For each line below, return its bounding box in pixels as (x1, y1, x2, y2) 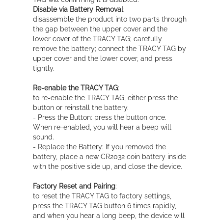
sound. (33, 133, 55, 141)
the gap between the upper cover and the (33, 25, 168, 33)
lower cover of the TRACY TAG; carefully (33, 35, 163, 43)
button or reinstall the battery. (33, 104, 129, 111)
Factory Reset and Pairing (33, 182, 116, 190)
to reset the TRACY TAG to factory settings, (33, 192, 172, 200)
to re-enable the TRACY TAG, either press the (33, 94, 178, 102)
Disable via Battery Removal (33, 5, 124, 13)
